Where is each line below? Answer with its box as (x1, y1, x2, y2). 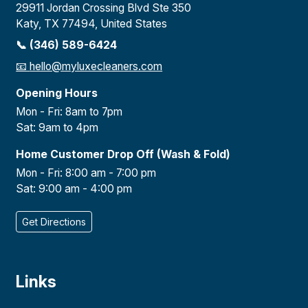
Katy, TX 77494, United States (16, 16, 168, 30)
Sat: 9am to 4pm (16, 120, 99, 134)
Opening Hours (16, 86, 98, 100)
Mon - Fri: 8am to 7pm (16, 104, 123, 118)
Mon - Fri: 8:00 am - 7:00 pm (16, 166, 157, 179)
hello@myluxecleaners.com (30, 59, 163, 73)
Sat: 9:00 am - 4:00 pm (16, 181, 133, 195)
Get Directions (22, 215, 87, 228)
